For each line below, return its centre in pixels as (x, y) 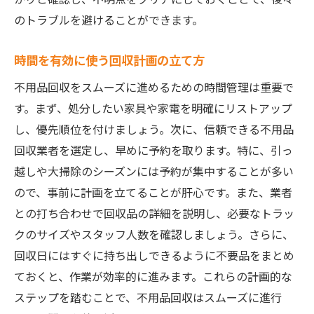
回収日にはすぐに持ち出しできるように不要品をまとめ (154, 255)
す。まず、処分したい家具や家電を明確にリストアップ (153, 108)
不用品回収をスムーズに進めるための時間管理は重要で (154, 87)
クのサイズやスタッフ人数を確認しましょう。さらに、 (154, 234)
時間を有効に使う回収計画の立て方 (109, 60)
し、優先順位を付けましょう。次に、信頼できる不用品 (154, 129)
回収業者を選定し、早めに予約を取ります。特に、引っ (153, 150)
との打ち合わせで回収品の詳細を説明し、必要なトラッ (154, 213)
